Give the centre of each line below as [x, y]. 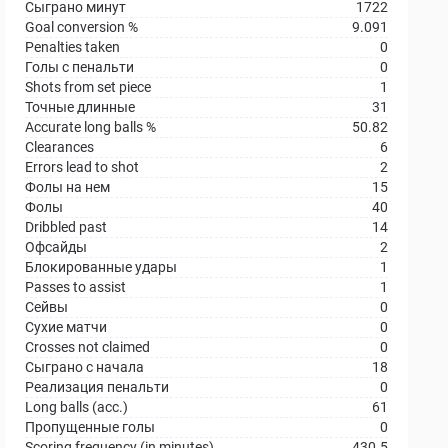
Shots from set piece [88, 87]
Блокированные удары [101, 267]
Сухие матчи [66, 327]
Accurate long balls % [91, 127]
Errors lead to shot [82, 167]
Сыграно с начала [85, 367]
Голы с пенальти [80, 67]
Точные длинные [80, 107]
